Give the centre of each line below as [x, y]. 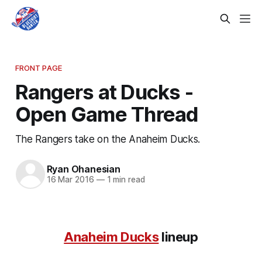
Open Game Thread [107, 114]
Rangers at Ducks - [104, 92]
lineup [178, 237]
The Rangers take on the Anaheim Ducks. [107, 139]
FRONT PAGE [39, 68]
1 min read [125, 180]
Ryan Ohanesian [83, 169]
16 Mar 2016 [70, 180]
